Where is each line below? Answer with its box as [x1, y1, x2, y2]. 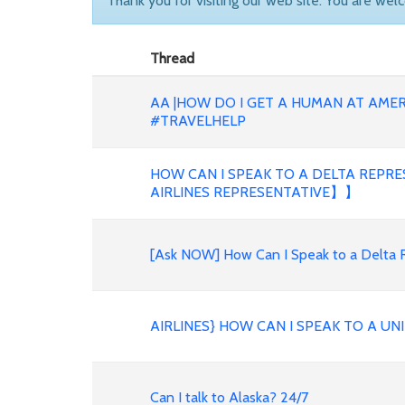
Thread [150, 50, 194, 67]
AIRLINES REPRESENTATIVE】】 [150, 184, 359, 201]
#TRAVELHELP [150, 112, 246, 129]
